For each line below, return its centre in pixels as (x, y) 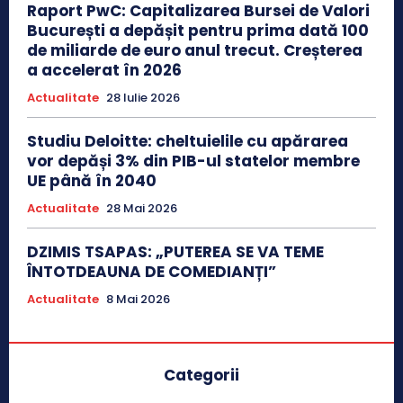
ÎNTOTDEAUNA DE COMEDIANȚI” (152, 271)
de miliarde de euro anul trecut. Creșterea (195, 50)
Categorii (201, 375)
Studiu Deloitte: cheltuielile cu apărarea (188, 141)
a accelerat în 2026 (104, 70)
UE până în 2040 (92, 180)
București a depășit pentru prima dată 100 (198, 30)
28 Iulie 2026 (143, 97)
